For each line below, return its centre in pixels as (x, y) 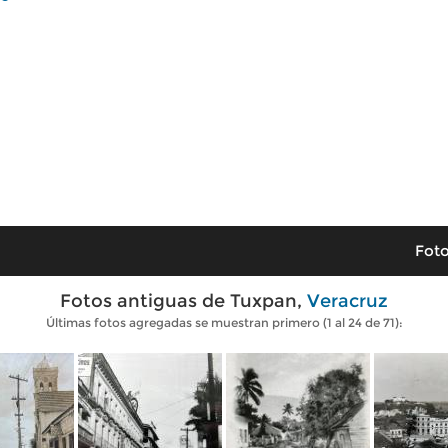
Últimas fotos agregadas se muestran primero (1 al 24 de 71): (224, 322)
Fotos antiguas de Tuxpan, (183, 301)
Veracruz (347, 301)
